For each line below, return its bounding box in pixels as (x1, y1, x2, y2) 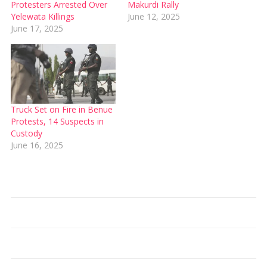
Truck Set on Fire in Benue (10, 104, 113, 116)
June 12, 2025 (128, 10, 180, 22)
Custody (10, 128, 42, 139)
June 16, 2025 (10, 139, 63, 151)
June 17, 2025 (10, 22, 63, 34)
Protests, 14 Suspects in (10, 116, 104, 128)
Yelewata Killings (10, 10, 74, 22)
